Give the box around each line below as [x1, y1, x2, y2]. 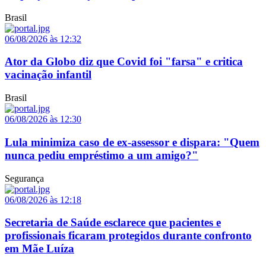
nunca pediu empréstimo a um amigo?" [5, 148, 198, 161]
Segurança [5, 173, 44, 183]
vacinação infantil [5, 68, 91, 81]
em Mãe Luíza [5, 242, 74, 255]
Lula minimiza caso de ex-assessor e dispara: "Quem [5, 135, 259, 148]
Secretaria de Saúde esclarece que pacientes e [5, 216, 221, 229]
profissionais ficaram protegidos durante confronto [5, 229, 252, 242]
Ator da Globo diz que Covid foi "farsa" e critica [5, 55, 243, 68]
